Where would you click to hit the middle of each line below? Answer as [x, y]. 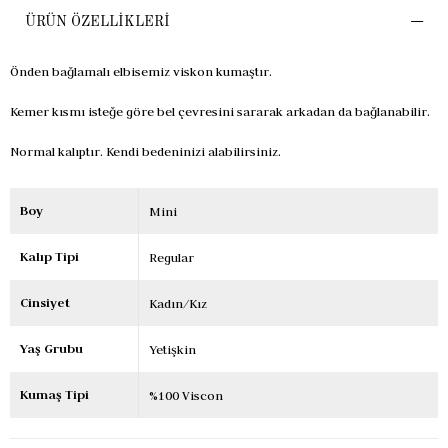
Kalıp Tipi [49, 256]
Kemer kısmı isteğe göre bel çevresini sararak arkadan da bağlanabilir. [220, 110]
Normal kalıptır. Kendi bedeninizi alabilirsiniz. [145, 150]
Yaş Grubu [51, 348]
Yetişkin [173, 348]
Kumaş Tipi [54, 394]
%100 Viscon [186, 394]
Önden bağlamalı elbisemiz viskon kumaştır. [141, 70]
